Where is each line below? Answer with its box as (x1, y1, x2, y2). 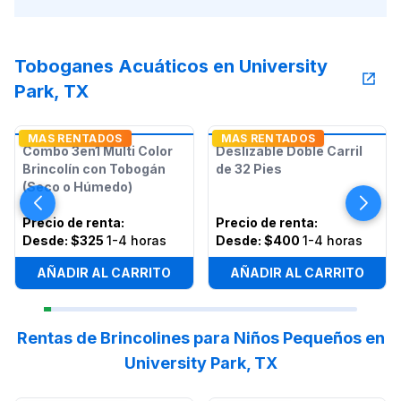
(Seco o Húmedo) (22, 179, 132, 194)
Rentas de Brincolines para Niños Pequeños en (16, 328, 385, 347)
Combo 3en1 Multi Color (22, 143, 173, 158)
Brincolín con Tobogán (22, 161, 166, 176)
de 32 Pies (215, 161, 282, 176)
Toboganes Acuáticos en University (14, 55, 328, 77)
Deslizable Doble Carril (215, 143, 363, 158)
